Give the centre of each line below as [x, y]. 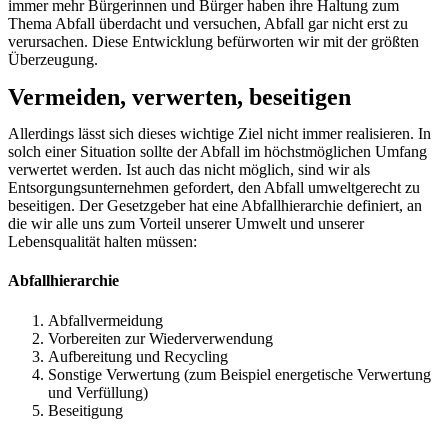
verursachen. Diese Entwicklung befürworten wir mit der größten [213, 41]
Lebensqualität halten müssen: [102, 241]
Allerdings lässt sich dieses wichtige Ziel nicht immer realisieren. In [219, 133]
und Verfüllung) [98, 392]
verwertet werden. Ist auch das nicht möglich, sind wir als [189, 169]
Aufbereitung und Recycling [138, 356]
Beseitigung [85, 410]
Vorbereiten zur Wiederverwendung [160, 338]
